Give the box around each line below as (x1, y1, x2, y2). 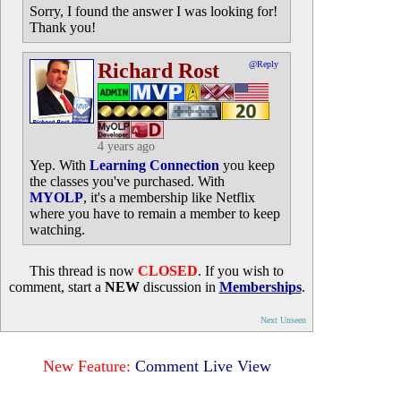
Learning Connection (90, 158, 219, 173)
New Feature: (42, 357, 131, 375)
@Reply (249, 59, 278, 69)
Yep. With (30, 158, 90, 173)
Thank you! (30, 20, 96, 35)
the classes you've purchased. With (30, 174, 225, 189)
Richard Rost (98, 59, 219, 82)
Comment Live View (134, 357, 271, 375)
